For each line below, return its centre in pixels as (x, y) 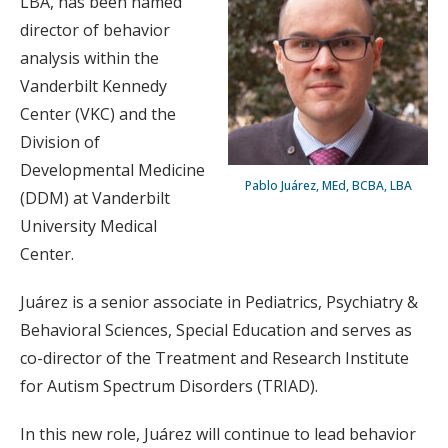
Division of (60, 142)
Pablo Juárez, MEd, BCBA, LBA (328, 185)
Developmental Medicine (112, 170)
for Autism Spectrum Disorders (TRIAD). (169, 386)
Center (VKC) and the (98, 114)
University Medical (88, 226)
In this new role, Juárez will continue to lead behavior (218, 434)
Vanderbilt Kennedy (93, 86)
